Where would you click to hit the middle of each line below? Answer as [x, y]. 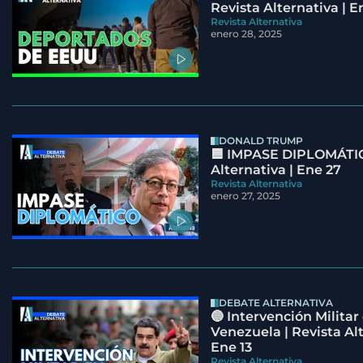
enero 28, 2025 [246, 34]
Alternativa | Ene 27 [275, 170]
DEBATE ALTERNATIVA [275, 303]
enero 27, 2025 [245, 196]
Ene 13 [231, 348]
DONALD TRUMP [261, 141]
